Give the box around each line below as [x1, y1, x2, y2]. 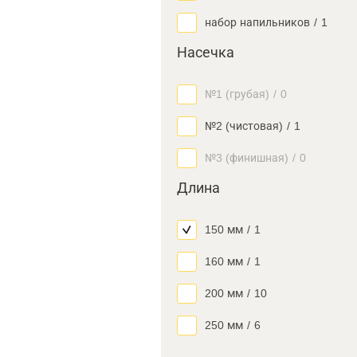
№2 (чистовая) [205, 120, 283, 132]
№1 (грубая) [205, 88, 269, 100]
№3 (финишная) [205, 151, 288, 164]
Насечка [177, 45, 234, 61]
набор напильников [205, 16, 310, 29]
